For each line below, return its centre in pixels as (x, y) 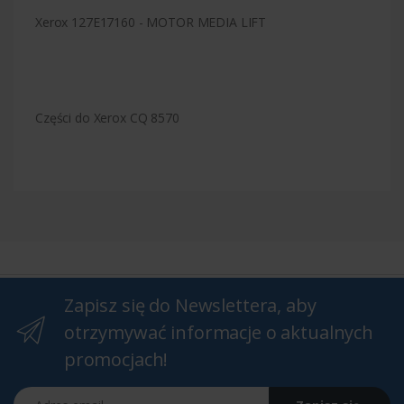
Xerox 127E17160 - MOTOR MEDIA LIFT (151, 22)
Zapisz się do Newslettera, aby (190, 305)
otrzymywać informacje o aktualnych (218, 332)
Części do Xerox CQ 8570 (107, 117)
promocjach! (116, 359)
